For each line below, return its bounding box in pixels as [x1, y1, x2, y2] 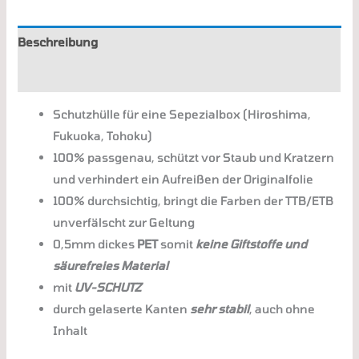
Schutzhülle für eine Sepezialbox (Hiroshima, [53, 107, 312, 122]
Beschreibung [18, 34, 99, 49]
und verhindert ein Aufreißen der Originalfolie [53, 171, 314, 187]
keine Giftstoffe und [196, 236, 308, 252]
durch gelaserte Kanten [53, 301, 191, 317]
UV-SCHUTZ [75, 280, 143, 295]
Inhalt [53, 323, 88, 338]
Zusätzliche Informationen [18, 67, 172, 83]
